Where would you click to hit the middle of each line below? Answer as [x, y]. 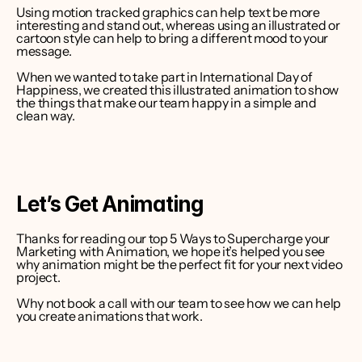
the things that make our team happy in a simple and [166, 103]
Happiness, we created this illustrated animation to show [178, 90]
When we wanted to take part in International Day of [164, 77]
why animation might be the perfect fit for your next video [179, 264]
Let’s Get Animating [110, 204]
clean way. [46, 116]
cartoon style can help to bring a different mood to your [173, 38]
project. [38, 277]
